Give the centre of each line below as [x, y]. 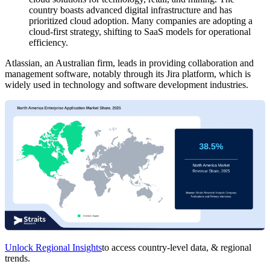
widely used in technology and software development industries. [127, 84]
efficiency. [49, 42]
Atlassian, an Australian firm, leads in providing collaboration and [129, 63]
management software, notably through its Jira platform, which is [128, 74]
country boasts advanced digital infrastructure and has [130, 10]
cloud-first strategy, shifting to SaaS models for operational [140, 31]
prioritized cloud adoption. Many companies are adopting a [141, 20]
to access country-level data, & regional [177, 248]
